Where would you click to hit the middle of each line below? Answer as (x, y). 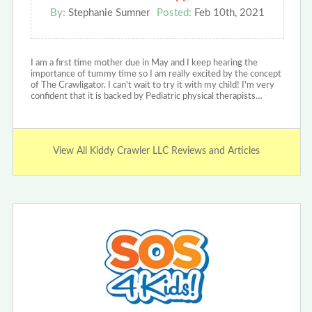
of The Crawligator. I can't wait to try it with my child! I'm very (152, 85)
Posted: (174, 13)
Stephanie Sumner (107, 13)
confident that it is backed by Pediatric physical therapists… (146, 96)
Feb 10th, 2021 (228, 13)
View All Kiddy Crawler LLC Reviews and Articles (157, 151)
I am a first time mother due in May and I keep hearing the (144, 63)
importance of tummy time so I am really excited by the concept (156, 74)
